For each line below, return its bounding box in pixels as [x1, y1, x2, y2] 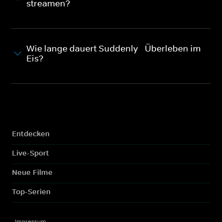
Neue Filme [12, 167, 53, 177]
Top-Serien [12, 186, 51, 196]
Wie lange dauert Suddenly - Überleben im [26, 43, 201, 54]
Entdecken [12, 128, 50, 138]
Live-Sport [12, 148, 49, 158]
